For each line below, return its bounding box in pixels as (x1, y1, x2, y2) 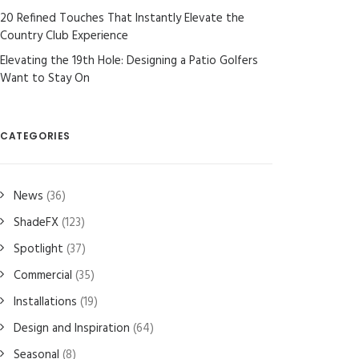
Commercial (14, 266, 72, 285)
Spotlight (14, 240, 63, 259)
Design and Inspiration (14, 319, 130, 338)
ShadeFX (14, 213, 58, 232)
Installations (14, 292, 77, 312)
